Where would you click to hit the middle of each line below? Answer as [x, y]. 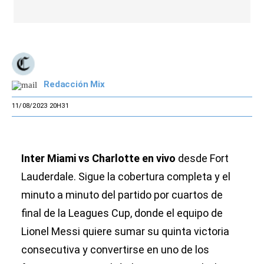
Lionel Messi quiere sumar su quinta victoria [125, 232]
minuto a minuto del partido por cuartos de [122, 195]
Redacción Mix [74, 84]
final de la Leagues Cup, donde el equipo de [122, 213]
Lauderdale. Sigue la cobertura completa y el [126, 177]
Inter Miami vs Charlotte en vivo [98, 159]
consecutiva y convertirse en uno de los [115, 250]
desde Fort [202, 159]
